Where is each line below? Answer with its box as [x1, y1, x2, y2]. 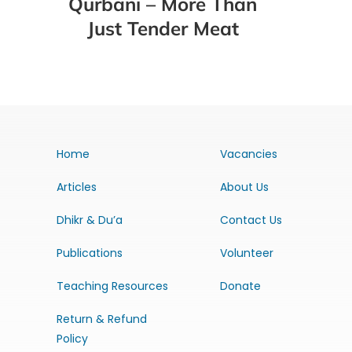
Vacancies [219, 145, 277, 162]
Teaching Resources [56, 277, 168, 294]
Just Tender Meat [86, 16, 239, 40]
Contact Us [219, 211, 282, 228]
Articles [56, 178, 97, 195]
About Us [219, 178, 269, 195]
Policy [56, 330, 88, 346]
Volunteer [219, 244, 273, 261]
